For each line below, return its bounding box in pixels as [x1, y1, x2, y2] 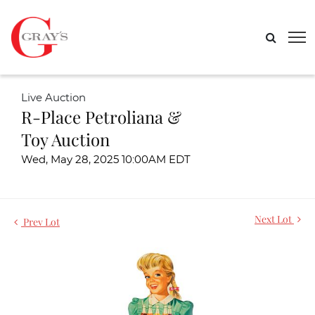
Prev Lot [21, 215, 60, 229]
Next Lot [255, 212, 294, 226]
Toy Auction [21, 128, 110, 150]
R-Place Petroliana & [21, 105, 181, 128]
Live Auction [21, 93, 86, 103]
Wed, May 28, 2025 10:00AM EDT [21, 155, 191, 165]
